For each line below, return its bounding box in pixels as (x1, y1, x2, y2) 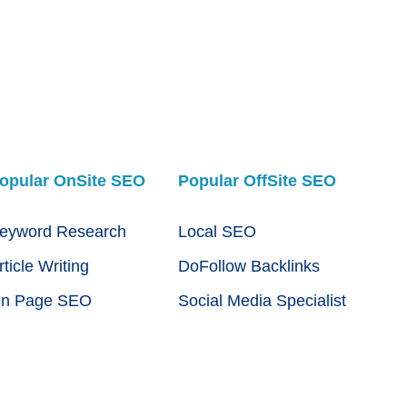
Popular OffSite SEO (177, 171, 336, 190)
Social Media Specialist (177, 292, 346, 311)
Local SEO (177, 223, 256, 242)
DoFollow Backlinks (177, 257, 320, 276)
